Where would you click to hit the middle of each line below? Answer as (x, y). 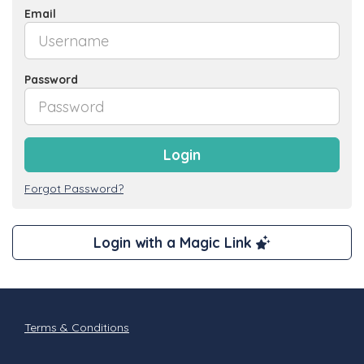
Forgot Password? (74, 189)
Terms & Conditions (77, 328)
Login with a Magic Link (175, 243)
